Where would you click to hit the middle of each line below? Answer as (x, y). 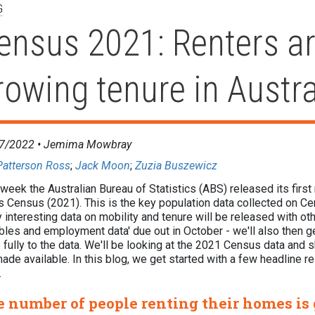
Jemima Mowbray (88, 144)
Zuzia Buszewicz (176, 165)
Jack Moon (103, 165)
